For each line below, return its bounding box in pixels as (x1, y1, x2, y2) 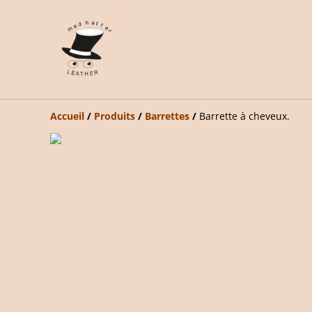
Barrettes (145, 109, 189, 123)
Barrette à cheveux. (199, 109, 290, 123)
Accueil (50, 109, 84, 123)
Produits (94, 109, 135, 123)
